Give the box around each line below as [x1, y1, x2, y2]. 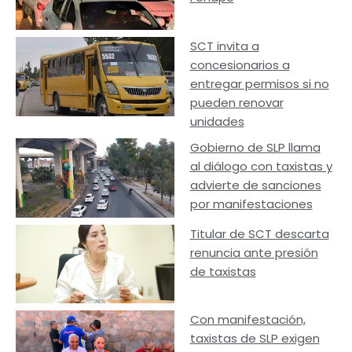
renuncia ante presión [189, 244, 318, 261]
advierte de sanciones [189, 176, 321, 193]
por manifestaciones [189, 195, 313, 212]
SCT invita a [189, 37, 259, 54]
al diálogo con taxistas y [189, 157, 332, 174]
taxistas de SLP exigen [189, 330, 320, 347]
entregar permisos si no [189, 75, 329, 92]
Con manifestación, [189, 311, 306, 328]
